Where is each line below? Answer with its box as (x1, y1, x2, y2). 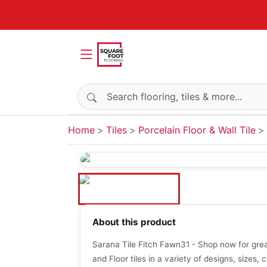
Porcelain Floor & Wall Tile (138, 124, 256, 136)
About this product (92, 216, 176, 228)
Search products (77, 84, 151, 96)
